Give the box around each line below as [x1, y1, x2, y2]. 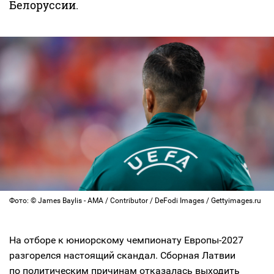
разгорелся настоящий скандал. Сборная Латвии [9, 250, 235, 261]
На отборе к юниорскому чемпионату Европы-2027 [9, 234, 243, 246]
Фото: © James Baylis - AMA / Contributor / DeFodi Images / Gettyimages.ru [9, 196, 261, 205]
